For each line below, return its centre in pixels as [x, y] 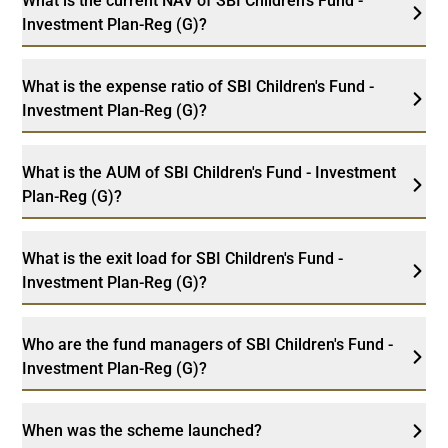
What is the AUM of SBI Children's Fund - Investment [209, 172]
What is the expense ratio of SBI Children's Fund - [198, 86]
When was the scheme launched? [142, 430]
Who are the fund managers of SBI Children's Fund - [208, 344]
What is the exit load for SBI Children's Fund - [183, 258]
